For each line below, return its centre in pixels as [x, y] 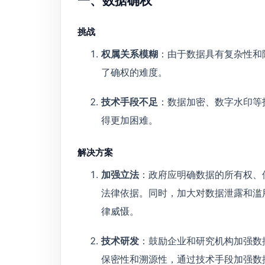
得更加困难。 [130, 120]
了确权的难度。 [134, 72]
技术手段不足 [130, 101]
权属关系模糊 [130, 54]
